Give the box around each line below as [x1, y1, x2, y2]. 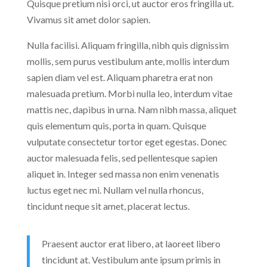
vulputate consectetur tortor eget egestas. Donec [26, 136, 227, 147]
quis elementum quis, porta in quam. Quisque [26, 120, 206, 131]
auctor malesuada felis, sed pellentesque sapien [26, 152, 218, 163]
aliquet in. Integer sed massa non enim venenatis [26, 168, 219, 179]
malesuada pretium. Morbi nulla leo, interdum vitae [26, 88, 232, 99]
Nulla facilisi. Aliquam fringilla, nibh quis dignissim [26, 39, 229, 51]
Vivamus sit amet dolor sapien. [26, 14, 150, 25]
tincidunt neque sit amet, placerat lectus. [26, 200, 190, 212]
